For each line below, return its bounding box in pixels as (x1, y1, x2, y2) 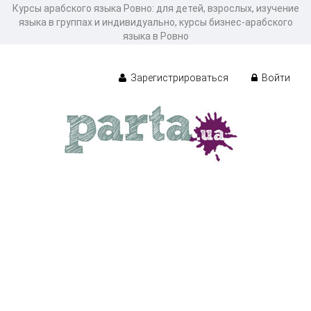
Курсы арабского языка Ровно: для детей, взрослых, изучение (12, 3, 299, 14)
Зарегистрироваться (128, 72, 228, 83)
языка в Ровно (122, 31, 189, 42)
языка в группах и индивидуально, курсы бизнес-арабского (18, 17, 293, 28)
